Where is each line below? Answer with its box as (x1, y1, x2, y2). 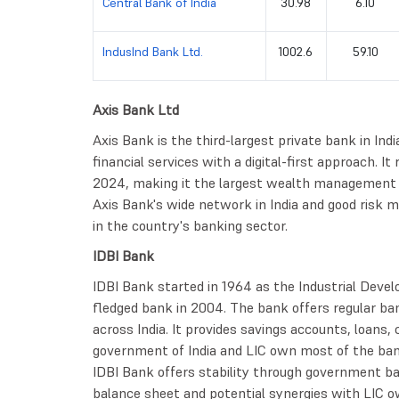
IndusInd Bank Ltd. (102, 43, 203, 60)
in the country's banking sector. (92, 216, 288, 234)
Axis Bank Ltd (92, 100, 179, 118)
